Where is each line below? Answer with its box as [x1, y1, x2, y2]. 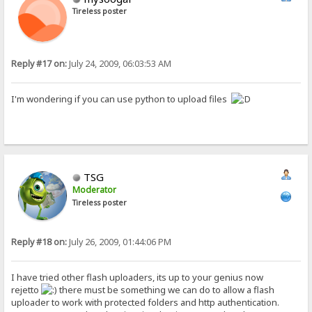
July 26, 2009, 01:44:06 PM [67, 235, 172, 248]
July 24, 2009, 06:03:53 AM [67, 57, 172, 70]
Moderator [72, 183, 117, 196]
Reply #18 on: [11, 235, 68, 248]
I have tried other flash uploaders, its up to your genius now [11, 270, 264, 283]
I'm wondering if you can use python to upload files [11, 92, 232, 105]
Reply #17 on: [11, 57, 68, 70]
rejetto [11, 283, 42, 296]
